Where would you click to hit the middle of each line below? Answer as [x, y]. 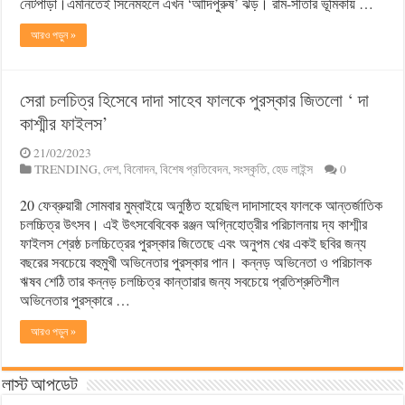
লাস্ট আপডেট [40, 386]
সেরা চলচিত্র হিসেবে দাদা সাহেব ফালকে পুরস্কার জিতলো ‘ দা [195, 100]
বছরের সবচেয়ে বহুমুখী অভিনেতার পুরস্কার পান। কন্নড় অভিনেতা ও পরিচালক [196, 262]
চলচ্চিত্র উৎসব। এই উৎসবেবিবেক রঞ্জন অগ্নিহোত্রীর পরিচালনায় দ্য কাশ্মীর [194, 224]
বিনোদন [140, 170]
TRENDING [66, 170]
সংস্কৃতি [250, 170]
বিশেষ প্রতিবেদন [194, 170]
